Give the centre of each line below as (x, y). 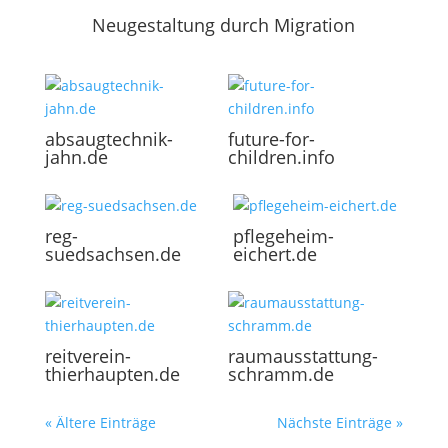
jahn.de (76, 157)
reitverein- (87, 355)
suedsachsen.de (112, 253)
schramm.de (280, 373)
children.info (281, 157)
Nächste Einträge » (340, 422)
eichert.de (274, 253)
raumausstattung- (302, 355)
